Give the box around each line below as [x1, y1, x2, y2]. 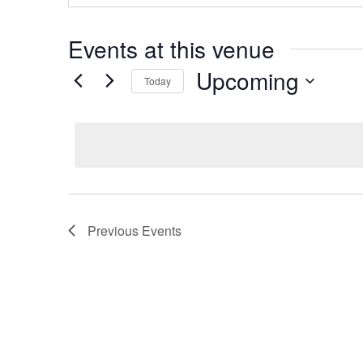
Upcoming [196, 64, 299, 96]
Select [195, 97, 227, 110]
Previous [88, 221, 142, 241]
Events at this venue [68, 32, 275, 65]
